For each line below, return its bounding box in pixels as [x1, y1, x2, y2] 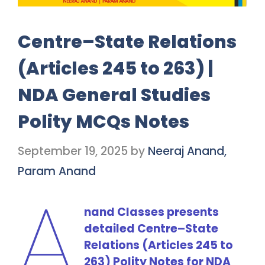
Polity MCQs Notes [18, 109, 189, 135]
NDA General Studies [18, 83, 211, 108]
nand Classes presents [83, 203, 219, 220]
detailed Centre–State [83, 220, 218, 237]
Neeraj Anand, [148, 143, 227, 159]
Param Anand [18, 163, 96, 179]
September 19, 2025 [18, 143, 128, 159]
